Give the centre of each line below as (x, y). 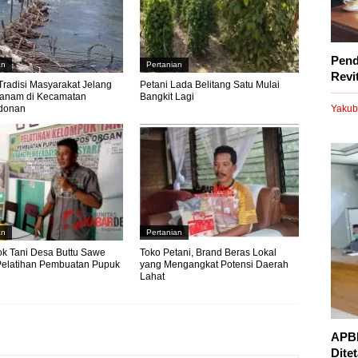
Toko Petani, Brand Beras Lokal (208, 252)
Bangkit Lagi (167, 96)
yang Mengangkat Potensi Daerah (214, 264)
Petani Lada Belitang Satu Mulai (209, 84)
